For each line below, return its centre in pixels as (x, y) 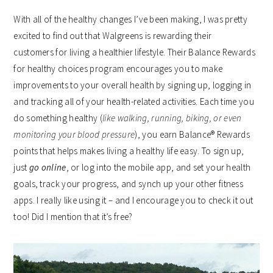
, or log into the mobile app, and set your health (158, 168)
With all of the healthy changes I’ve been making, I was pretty (130, 19)
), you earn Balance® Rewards (192, 135)
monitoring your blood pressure (74, 135)
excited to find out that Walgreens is (83, 36)
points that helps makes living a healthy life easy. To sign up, (129, 151)
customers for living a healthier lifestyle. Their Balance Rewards (134, 52)
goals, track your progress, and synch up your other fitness (129, 184)
